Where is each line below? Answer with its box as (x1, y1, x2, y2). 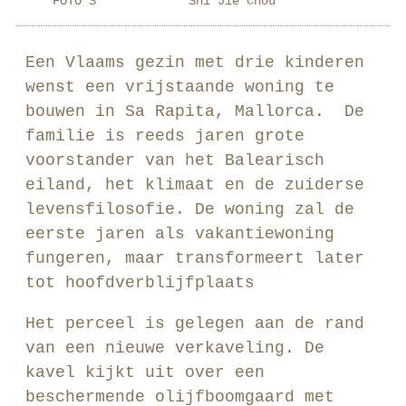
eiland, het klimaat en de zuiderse (25, 176, 364, 194)
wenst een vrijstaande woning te (25, 78, 334, 96)
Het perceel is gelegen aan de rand (25, 314, 364, 333)
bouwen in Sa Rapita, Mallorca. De (25, 102, 364, 121)
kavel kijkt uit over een (25, 363, 265, 382)
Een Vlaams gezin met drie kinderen (25, 53, 364, 72)
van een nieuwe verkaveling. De (25, 339, 324, 357)
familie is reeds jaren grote (25, 127, 304, 145)
